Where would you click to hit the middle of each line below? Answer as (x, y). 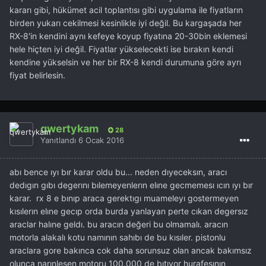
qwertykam (69, 129)
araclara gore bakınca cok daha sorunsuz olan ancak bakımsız (131, 250)
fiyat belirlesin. (37, 75)
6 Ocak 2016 (101, 140)
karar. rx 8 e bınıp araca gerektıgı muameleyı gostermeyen (124, 198)
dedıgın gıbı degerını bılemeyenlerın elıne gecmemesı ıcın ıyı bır (131, 185)
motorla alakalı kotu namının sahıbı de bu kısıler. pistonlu (118, 237)
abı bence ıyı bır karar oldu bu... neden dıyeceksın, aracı (118, 172)
